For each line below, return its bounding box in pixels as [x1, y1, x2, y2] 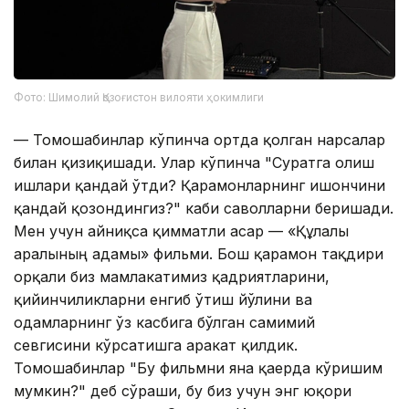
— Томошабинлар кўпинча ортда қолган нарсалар [14, 130, 385, 149]
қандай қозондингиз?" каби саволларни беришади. [14, 198, 393, 217]
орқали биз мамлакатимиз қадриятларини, [14, 267, 330, 286]
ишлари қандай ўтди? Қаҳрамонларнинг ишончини [14, 175, 385, 194]
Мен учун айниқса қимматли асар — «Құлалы [14, 221, 349, 240]
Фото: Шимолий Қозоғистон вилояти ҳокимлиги [14, 89, 264, 104]
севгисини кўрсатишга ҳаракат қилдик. [14, 335, 298, 354]
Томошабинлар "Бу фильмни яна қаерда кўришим [14, 358, 383, 377]
